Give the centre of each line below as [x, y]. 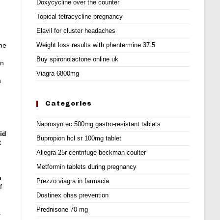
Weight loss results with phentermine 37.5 [96, 45]
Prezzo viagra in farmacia [73, 181]
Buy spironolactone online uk [78, 59]
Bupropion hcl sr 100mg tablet [79, 138]
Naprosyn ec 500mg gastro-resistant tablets [99, 124]
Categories [69, 104]
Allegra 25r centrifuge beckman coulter [91, 152]
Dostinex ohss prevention [73, 195]
